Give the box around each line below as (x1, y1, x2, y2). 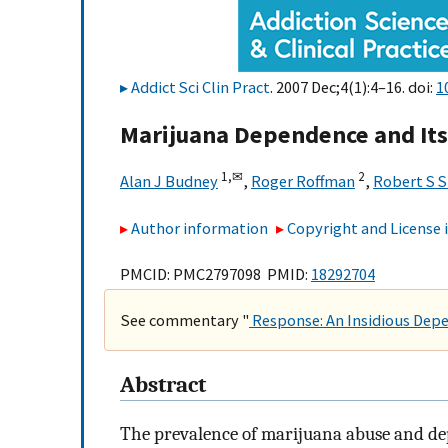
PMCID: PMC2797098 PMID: (120, 264, 311, 285)
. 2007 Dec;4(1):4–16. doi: (270, 77, 436, 97)
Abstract (120, 372, 206, 399)
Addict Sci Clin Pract (131, 77, 270, 97)
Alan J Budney (120, 171, 218, 192)
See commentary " (121, 310, 249, 331)
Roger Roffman (251, 171, 355, 192)
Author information (131, 217, 268, 238)
